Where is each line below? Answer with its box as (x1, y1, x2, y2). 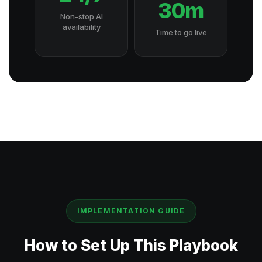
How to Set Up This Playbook (24, 236, 238, 254)
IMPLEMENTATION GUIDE (77, 206, 185, 215)
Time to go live (154, 27, 207, 37)
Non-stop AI (60, 12, 103, 21)
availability (62, 22, 101, 32)
